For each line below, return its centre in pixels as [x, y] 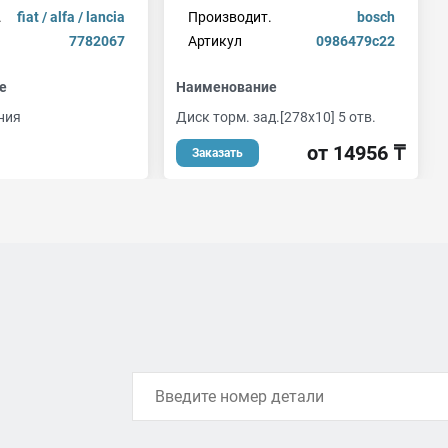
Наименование [226, 87]
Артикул [214, 41]
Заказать [217, 153]
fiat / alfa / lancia [70, 17]
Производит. [229, 17]
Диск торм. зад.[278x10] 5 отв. [276, 117]
